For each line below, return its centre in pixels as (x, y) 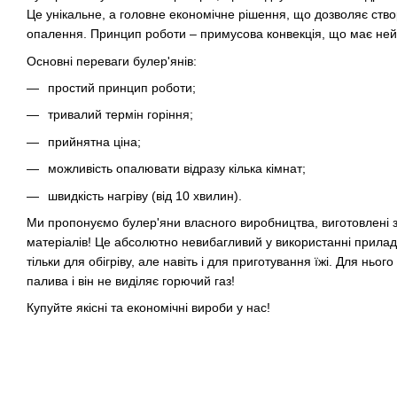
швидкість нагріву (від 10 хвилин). (145, 195)
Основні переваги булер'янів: (112, 61)
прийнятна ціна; (94, 141)
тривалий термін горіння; (121, 115)
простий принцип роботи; (122, 88)
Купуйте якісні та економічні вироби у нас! (148, 308)
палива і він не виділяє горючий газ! (131, 281)
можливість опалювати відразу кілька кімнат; (177, 169)
